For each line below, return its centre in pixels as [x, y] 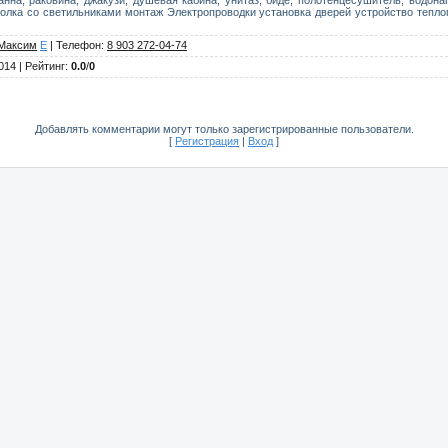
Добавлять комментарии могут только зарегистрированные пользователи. [224, 128]
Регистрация [207, 140]
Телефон [78, 44]
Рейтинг [45, 65]
